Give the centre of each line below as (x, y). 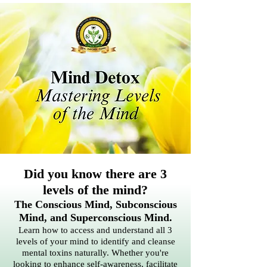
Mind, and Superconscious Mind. (95, 218)
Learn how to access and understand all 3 (95, 230)
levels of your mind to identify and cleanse (95, 241)
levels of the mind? (95, 190)
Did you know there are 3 (95, 174)
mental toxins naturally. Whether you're (95, 253)
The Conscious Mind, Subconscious (95, 204)
